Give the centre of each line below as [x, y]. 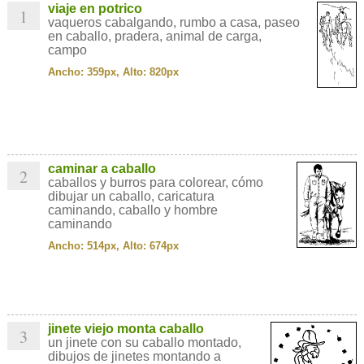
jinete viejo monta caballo [126, 329]
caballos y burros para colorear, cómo [155, 182]
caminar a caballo [102, 169]
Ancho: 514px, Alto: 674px [113, 246]
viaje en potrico [95, 9]
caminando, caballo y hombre [132, 210]
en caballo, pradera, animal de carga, [154, 36]
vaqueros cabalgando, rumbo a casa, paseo [173, 22]
